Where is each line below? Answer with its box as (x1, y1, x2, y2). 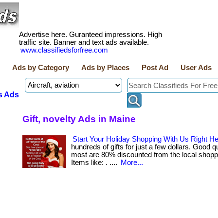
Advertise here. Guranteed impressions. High (19, 31, 162, 38)
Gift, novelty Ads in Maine (22, 113, 136, 124)
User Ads (181, 64, 212, 72)
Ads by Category (12, 64, 69, 72)
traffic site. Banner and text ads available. (19, 38, 149, 46)
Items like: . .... (71, 159, 119, 166)
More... (121, 159, 143, 166)
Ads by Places (81, 64, 129, 72)
